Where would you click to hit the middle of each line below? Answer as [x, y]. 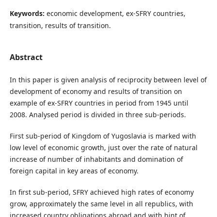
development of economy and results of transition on [96, 91]
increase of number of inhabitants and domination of [96, 159]
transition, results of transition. [60, 25]
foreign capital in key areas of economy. [74, 170]
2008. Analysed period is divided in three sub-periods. [98, 114]
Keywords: [28, 13]
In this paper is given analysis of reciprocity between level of [108, 79]
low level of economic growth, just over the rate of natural [103, 147]
